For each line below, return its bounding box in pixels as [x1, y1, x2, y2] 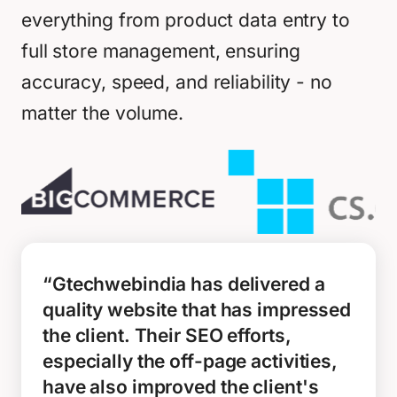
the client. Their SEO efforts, [43, 324, 292, 346]
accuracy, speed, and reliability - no [21, 71, 332, 93]
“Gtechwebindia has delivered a [43, 273, 325, 295]
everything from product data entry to [21, 9, 350, 31]
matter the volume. [21, 102, 183, 124]
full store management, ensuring [21, 40, 300, 62]
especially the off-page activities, [43, 350, 338, 372]
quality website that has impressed [43, 299, 352, 321]
